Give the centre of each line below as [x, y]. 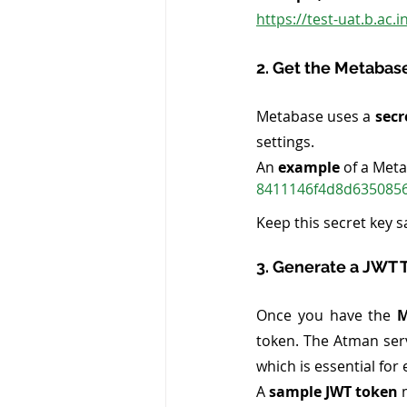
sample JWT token [332, 391]
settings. [285, 141]
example [307, 167]
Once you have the [327, 315]
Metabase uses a [316, 116]
